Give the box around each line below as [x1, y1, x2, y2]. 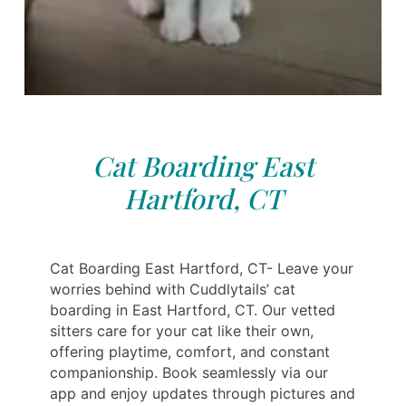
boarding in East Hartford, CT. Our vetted [50, 300, 335, 319]
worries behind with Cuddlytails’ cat [50, 279, 295, 298]
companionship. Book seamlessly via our [50, 362, 328, 382]
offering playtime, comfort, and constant [50, 342, 330, 361]
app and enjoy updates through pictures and [50, 383, 355, 402]
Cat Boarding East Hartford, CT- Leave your [50, 258, 353, 277]
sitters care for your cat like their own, [50, 321, 314, 340]
